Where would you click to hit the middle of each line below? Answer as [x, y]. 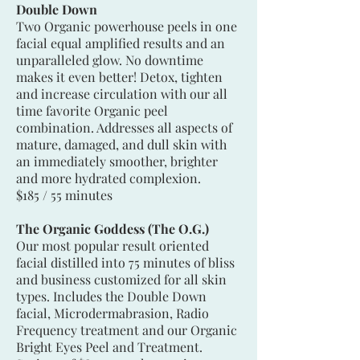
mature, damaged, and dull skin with [121, 144]
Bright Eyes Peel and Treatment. [109, 346]
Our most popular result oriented [112, 245]
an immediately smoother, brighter [117, 161]
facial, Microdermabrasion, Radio [112, 313]
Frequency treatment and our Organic [127, 329]
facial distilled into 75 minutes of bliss [125, 262]
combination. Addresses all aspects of [124, 127]
